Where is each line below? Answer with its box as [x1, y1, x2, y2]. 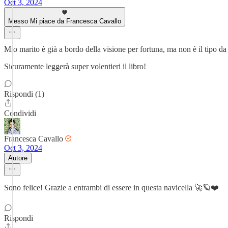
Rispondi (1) [4, 90, 44, 98]
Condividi [4, 109, 36, 118]
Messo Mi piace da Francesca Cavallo [8, 17, 121, 25]
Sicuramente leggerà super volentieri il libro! [4, 62, 146, 71]
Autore [8, 154, 27, 162]
